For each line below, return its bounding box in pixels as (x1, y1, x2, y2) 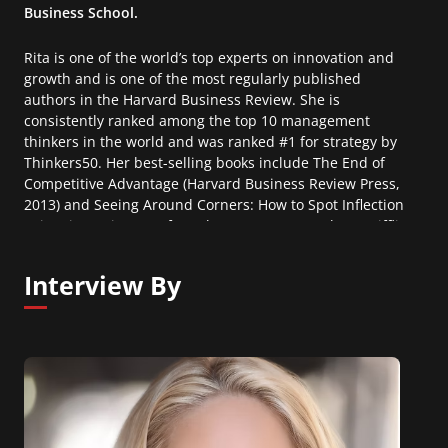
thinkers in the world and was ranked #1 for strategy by (24, 132, 397, 152)
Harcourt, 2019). (24, 237, 131, 257)
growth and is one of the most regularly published (24, 69, 361, 89)
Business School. (24, 3, 138, 23)
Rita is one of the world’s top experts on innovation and (24, 48, 394, 68)
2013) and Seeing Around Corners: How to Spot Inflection (24, 195, 404, 215)
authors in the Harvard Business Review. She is (24, 90, 340, 110)
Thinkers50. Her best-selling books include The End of (24, 153, 385, 173)
